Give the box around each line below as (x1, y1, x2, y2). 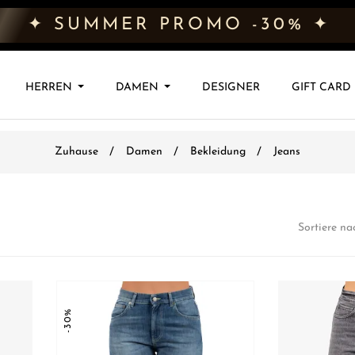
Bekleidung (190, 145, 246, 158)
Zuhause (55, 145, 98, 158)
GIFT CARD (291, 81, 351, 94)
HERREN (25, 81, 72, 94)
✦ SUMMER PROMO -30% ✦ (28, 16, 331, 34)
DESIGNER (201, 81, 260, 94)
